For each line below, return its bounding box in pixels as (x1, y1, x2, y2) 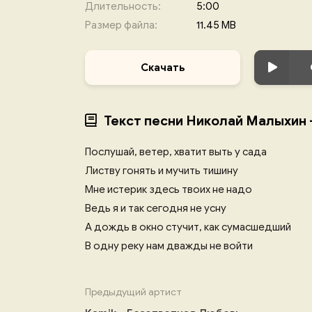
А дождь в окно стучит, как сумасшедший (85, 221, 291, 233)
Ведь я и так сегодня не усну (85, 202, 226, 214)
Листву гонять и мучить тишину (85, 164, 238, 177)
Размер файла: (85, 19, 157, 31)
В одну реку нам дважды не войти (85, 240, 253, 252)
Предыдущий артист (85, 286, 182, 298)
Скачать (141, 61, 185, 74)
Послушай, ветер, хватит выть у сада (85, 146, 267, 158)
